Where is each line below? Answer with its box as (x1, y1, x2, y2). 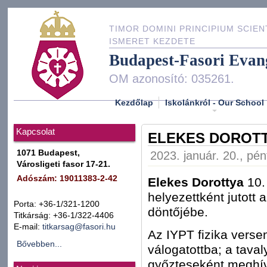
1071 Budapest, (17, 148, 80, 157)
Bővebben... (17, 240, 62, 249)
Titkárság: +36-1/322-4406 (14, 211, 114, 220)
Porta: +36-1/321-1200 (14, 200, 100, 209)
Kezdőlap (115, 97, 153, 107)
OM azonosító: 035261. (109, 72, 234, 85)
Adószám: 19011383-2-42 (17, 174, 117, 183)
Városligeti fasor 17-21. (17, 160, 110, 169)
